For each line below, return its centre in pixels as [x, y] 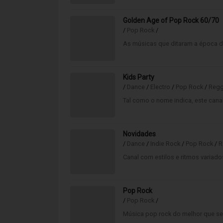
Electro [160, 87]
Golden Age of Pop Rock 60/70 [171, 20]
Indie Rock [165, 144]
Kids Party [139, 77]
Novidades [139, 134]
